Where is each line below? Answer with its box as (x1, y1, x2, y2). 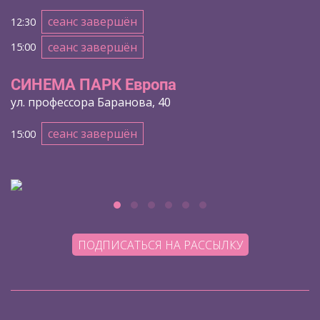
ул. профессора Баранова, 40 (11, 94, 171, 111)
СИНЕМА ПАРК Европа (11, 76, 176, 94)
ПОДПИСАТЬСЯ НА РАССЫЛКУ (77, 236, 243, 253)
